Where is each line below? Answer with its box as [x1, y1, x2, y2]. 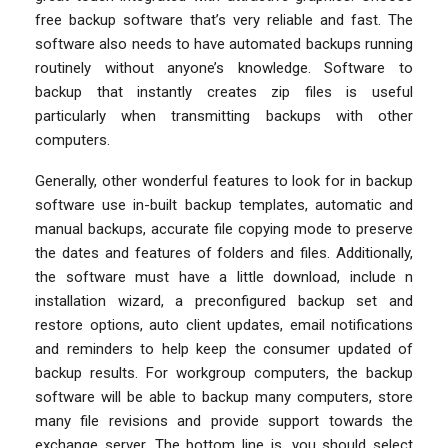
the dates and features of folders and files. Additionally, [35, 243, 413, 262]
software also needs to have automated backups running [35, 34, 413, 53]
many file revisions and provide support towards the [35, 411, 413, 430]
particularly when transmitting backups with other [35, 106, 413, 125]
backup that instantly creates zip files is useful [35, 82, 413, 101]
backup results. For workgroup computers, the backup [35, 363, 413, 382]
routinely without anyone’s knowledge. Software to [35, 58, 413, 77]
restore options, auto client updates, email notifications [35, 315, 413, 334]
